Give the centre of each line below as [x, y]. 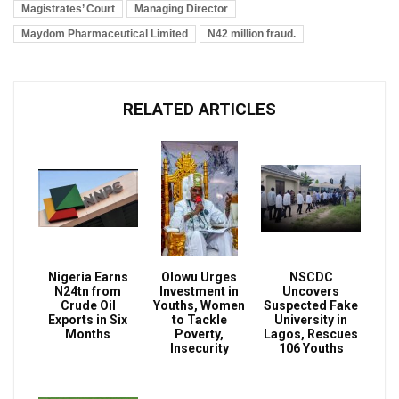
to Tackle [199, 319]
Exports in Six [88, 319]
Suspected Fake [311, 305]
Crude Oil [88, 305]
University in [311, 319]
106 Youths [311, 348]
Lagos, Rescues [311, 334]
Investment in [199, 291]
